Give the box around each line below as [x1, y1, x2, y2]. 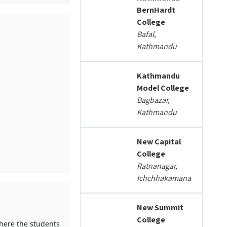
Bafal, [137, 29, 157, 40]
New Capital [137, 136, 181, 147]
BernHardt [137, 5, 176, 15]
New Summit [137, 202, 184, 213]
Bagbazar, [137, 95, 170, 105]
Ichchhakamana [137, 173, 192, 183]
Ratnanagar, [137, 161, 178, 171]
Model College [137, 83, 190, 93]
